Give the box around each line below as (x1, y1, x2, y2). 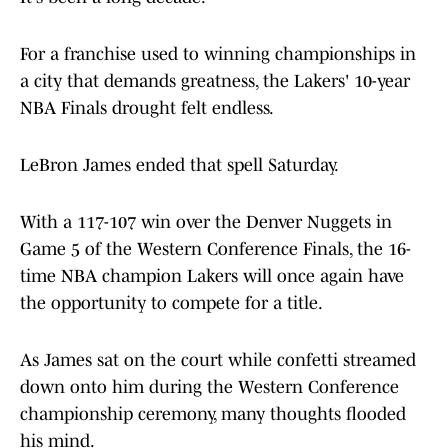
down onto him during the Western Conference (20, 377, 399, 398)
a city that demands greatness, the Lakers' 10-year (20, 71, 410, 92)
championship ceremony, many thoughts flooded (20, 404, 406, 425)
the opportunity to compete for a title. (20, 293, 326, 314)
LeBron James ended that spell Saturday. (20, 155, 342, 176)
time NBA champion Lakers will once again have (20, 266, 404, 287)
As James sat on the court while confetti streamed (20, 350, 416, 371)
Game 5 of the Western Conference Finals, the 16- (20, 239, 411, 260)
